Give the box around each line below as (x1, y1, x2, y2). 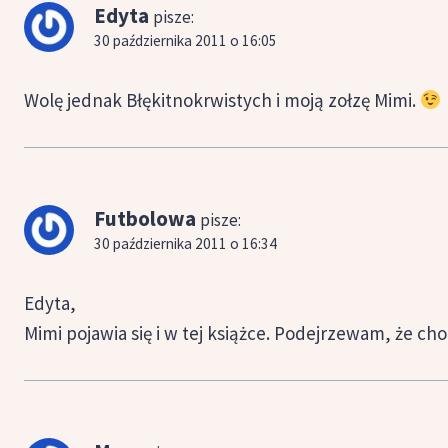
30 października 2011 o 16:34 (94, 233, 277, 253)
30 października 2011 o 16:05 (94, 30, 277, 50)
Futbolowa (94, 204, 196, 232)
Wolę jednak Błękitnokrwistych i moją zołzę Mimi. (24, 87, 420, 112)
